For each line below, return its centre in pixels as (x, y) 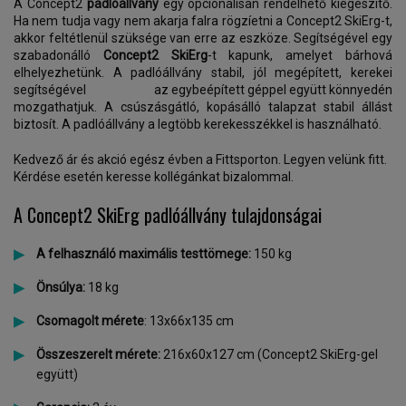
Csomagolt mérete (90, 321)
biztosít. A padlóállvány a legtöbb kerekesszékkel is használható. (198, 124)
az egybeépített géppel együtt (242, 90)
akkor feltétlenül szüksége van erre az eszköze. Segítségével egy (203, 38)
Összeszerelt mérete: (98, 354)
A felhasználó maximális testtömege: (144, 254)
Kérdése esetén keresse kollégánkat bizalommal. (154, 177)
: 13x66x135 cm (189, 321)
